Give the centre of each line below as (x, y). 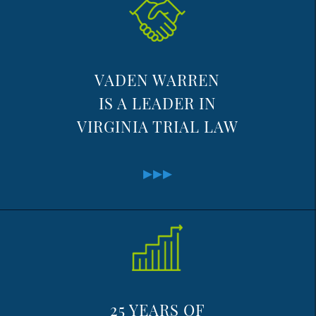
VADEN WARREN (157, 80)
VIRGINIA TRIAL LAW (157, 126)
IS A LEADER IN (157, 103)
